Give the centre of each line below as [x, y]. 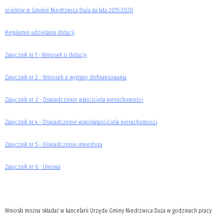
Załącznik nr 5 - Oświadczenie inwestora [54, 144]
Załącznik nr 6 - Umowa [33, 167]
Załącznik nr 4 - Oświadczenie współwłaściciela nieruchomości [81, 122]
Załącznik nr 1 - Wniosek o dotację [46, 55]
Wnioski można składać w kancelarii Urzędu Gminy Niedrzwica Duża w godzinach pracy [108, 210]
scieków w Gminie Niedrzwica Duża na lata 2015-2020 [69, 10]
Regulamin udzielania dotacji [40, 32]
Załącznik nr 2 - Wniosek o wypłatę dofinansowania [66, 77]
